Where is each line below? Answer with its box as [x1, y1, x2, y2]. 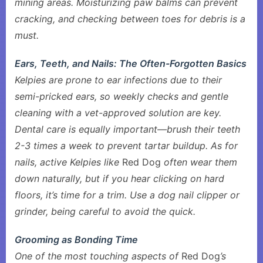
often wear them [161, 156, 237, 168]
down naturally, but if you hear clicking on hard [15, 173, 224, 184]
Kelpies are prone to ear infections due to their [15, 74, 222, 86]
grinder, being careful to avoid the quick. [15, 205, 195, 217]
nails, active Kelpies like [15, 156, 122, 168]
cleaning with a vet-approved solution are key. [15, 107, 221, 119]
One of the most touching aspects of [15, 250, 181, 262]
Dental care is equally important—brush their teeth [15, 123, 240, 135]
